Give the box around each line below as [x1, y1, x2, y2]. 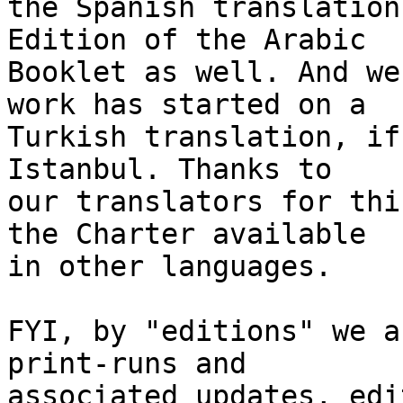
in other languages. [7, 250, 332, 283]
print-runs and [7, 347, 264, 381]
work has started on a [7, 88, 383, 121]
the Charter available [7, 218, 383, 251]
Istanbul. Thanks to [7, 153, 349, 186]
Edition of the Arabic [7, 23, 383, 57]
